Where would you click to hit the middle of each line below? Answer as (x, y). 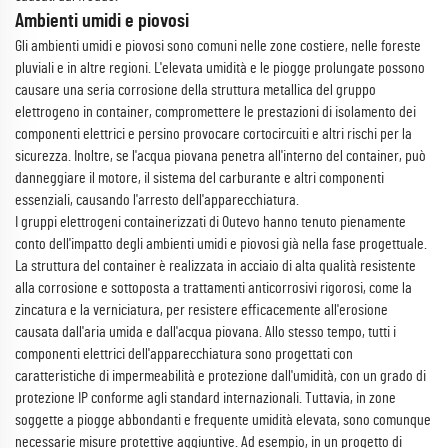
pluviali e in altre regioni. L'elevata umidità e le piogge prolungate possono (220, 68)
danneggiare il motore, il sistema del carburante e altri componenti (199, 178)
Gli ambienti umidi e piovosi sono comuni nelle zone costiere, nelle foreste (218, 46)
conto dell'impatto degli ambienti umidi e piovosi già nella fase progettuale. (221, 244)
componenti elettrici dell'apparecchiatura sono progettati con (184, 354)
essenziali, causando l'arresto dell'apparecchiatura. (157, 200)
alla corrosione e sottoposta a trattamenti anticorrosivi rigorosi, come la (213, 288)
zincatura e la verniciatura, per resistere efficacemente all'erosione (201, 310)
